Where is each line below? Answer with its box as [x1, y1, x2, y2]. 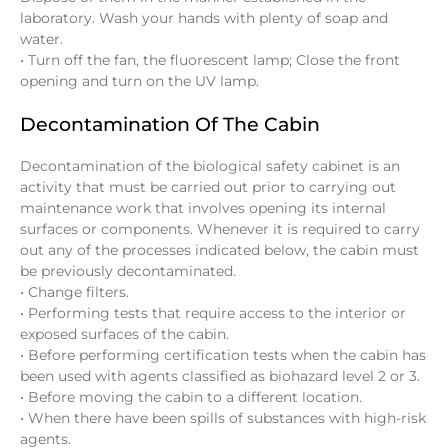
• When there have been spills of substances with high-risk [20, 408, 426, 427]
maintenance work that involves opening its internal [20, 198, 386, 217]
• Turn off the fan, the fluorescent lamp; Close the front [20, 51, 400, 70]
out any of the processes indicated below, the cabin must [20, 240, 419, 259]
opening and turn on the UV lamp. [20, 72, 259, 91]
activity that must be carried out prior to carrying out [20, 177, 396, 196]
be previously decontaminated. [20, 261, 236, 280]
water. [20, 30, 63, 49]
